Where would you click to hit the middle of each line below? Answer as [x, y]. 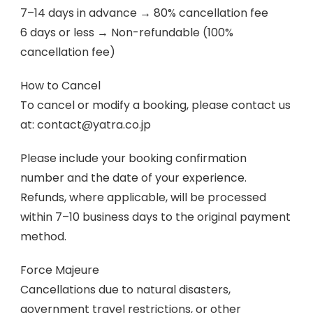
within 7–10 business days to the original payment [155, 217]
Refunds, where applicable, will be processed [143, 197]
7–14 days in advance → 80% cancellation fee [144, 13]
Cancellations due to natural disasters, [125, 290]
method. [43, 236]
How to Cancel [60, 86]
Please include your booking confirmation [133, 158]
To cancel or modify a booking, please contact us [155, 105]
